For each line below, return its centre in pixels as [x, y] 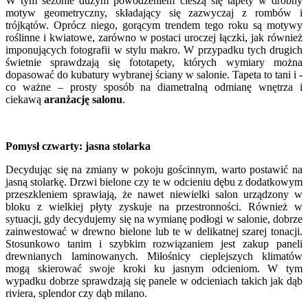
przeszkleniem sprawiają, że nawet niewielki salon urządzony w [154, 194]
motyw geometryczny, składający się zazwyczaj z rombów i [154, 12]
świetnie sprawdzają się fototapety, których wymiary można [154, 62]
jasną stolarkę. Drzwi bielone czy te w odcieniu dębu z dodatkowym [154, 181]
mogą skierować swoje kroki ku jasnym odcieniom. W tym [154, 268]
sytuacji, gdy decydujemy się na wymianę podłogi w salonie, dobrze [154, 219]
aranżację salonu [83, 99]
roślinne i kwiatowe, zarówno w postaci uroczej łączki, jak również [154, 37]
